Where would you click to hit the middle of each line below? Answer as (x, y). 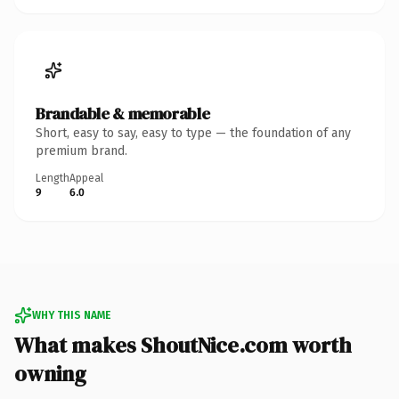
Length (53, 178)
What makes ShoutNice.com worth (183, 345)
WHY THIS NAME (71, 315)
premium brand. (81, 151)
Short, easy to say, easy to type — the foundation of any (193, 133)
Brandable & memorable (123, 113)
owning (50, 373)
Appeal (86, 178)
